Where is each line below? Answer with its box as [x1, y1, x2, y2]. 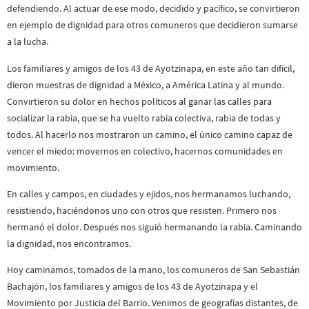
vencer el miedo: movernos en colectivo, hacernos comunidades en [7, 144, 283, 157]
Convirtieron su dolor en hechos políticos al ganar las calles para [7, 94, 272, 108]
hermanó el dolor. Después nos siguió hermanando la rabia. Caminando [7, 221, 302, 234]
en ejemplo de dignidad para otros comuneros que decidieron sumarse [7, 19, 298, 32]
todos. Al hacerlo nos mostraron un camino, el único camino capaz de [7, 128, 292, 141]
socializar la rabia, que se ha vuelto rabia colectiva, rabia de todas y [7, 111, 281, 124]
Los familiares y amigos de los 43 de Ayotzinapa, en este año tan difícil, [7, 61, 295, 74]
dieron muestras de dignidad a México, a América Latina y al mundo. [7, 78, 284, 91]
